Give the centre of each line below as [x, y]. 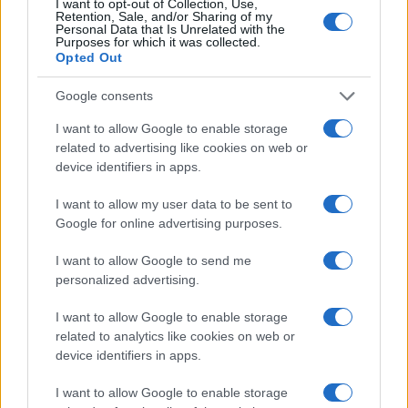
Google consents [104, 96]
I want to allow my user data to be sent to [174, 204]
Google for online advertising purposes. [169, 223]
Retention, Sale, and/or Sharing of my [164, 16]
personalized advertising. [127, 279]
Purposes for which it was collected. [158, 41]
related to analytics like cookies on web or [175, 336]
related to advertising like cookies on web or [182, 147]
